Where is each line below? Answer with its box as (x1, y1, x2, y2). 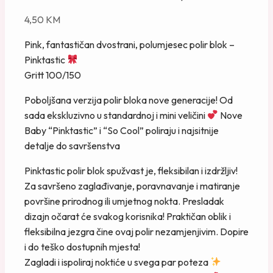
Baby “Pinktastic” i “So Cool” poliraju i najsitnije (24, 124, 219, 136)
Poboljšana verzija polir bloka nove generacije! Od (24, 93, 233, 106)
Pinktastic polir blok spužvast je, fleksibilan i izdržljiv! (24, 164, 238, 177)
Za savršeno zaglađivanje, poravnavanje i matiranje (24, 179, 240, 192)
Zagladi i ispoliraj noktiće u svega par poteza (24, 255, 210, 268)
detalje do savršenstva (24, 139, 120, 152)
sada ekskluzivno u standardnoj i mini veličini (24, 108, 207, 121)
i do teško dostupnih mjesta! (24, 240, 140, 253)
